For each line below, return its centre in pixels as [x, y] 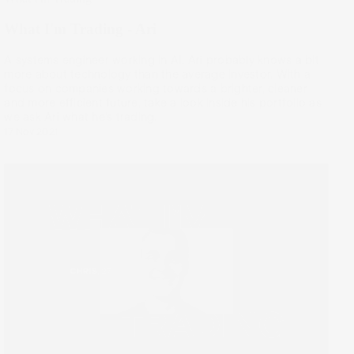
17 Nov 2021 [31, 132]
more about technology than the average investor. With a [157, 74]
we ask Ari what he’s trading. [81, 117]
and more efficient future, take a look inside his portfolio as [163, 102]
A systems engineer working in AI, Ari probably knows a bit [162, 60]
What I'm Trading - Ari [81, 28]
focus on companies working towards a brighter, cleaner [156, 88]
